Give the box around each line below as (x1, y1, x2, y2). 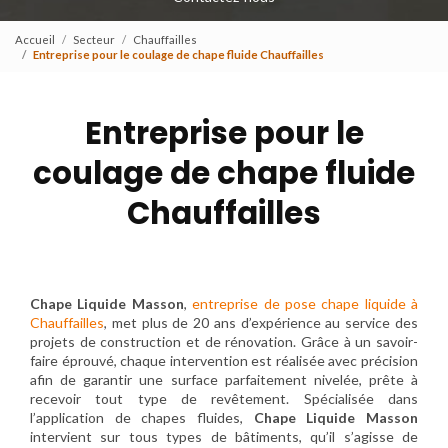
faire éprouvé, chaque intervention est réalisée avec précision (30, 352, 418, 370)
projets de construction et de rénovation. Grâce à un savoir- (30, 333, 418, 351)
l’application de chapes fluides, (30, 409, 254, 427)
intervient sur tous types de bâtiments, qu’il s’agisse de (30, 428, 418, 446)
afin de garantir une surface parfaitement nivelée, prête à (30, 371, 418, 389)
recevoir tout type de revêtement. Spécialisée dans (30, 390, 418, 408)
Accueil (15, 32, 55, 46)
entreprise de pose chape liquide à (192, 295, 418, 313)
